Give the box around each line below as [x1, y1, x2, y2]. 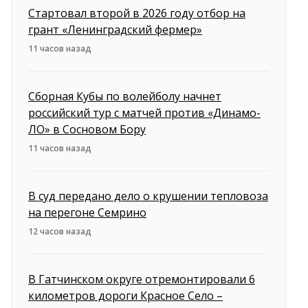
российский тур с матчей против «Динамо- [28, 104, 261, 120]
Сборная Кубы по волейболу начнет [28, 88, 221, 104]
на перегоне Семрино [28, 204, 146, 220]
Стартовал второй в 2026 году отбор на [28, 5, 245, 21]
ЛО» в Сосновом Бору [28, 121, 146, 137]
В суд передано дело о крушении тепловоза [28, 188, 268, 203]
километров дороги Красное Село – [28, 287, 223, 303]
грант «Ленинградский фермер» [28, 21, 202, 37]
